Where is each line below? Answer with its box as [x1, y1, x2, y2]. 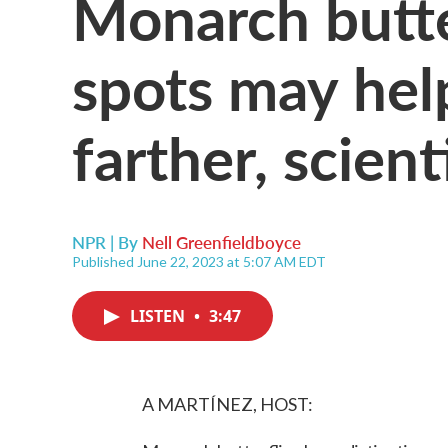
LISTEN [130, 305, 189, 327]
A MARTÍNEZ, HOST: [142, 393, 313, 415]
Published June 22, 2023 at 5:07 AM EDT [72, 253, 326, 270]
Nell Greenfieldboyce [142, 230, 301, 254]
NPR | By [72, 230, 142, 254]
